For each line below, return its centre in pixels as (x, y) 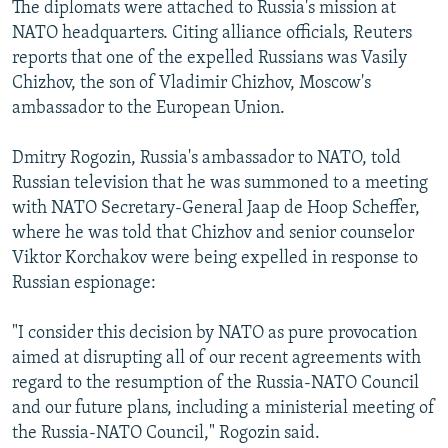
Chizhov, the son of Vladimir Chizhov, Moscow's (191, 84)
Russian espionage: (84, 284)
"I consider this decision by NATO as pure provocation (214, 334)
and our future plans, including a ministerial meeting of (223, 409)
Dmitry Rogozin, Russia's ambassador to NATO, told (206, 159)
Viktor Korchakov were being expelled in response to (215, 259)
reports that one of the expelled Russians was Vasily (209, 59)
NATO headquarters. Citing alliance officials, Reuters (212, 34)
